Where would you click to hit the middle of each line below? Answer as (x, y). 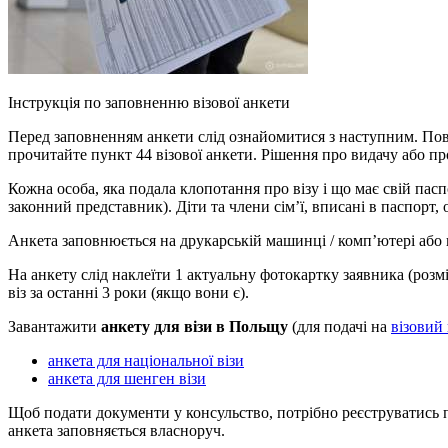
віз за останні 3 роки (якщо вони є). (128, 292)
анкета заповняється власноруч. (116, 430)
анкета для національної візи (146, 360)
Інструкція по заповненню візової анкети (149, 102)
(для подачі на (339, 326)
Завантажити (54, 326)
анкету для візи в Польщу (194, 326)
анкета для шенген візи (127, 378)
